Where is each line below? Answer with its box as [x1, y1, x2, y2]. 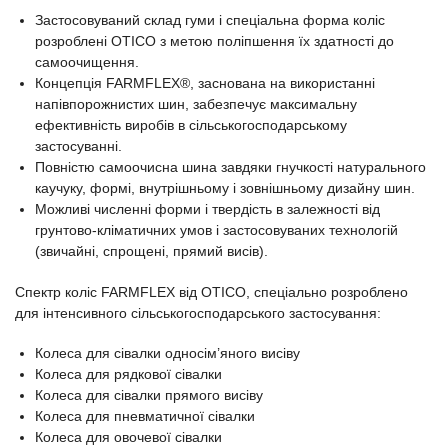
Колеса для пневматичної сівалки [35, 408, 255, 425]
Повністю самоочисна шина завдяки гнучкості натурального [35, 158, 426, 175]
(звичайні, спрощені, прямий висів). [35, 242, 268, 259]
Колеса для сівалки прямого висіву [35, 387, 263, 404]
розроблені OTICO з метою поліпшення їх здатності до [35, 32, 394, 49]
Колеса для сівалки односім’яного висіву [35, 345, 300, 362]
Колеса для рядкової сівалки [35, 366, 222, 383]
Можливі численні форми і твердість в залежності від [35, 200, 380, 217]
